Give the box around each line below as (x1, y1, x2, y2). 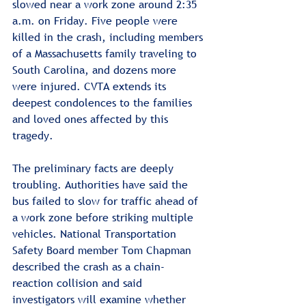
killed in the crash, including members (12, 29, 206, 44)
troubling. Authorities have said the (12, 176, 191, 192)
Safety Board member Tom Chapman (12, 242, 195, 258)
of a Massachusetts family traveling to (12, 45, 200, 61)
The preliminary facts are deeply (12, 160, 177, 176)
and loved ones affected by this (12, 111, 171, 126)
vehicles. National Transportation (12, 225, 180, 241)
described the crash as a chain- (12, 258, 165, 274)
